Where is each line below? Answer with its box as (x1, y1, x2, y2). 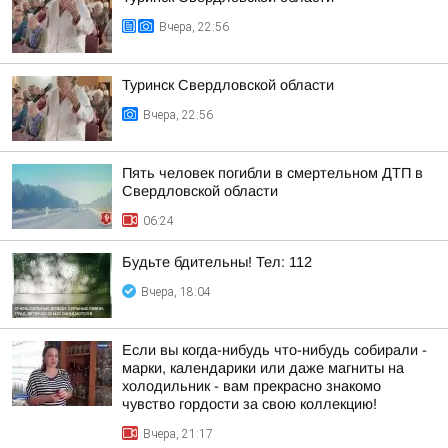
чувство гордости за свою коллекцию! (122, 396, 377, 412)
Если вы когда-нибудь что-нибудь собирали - (122, 342, 427, 358)
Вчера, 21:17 (143, 427, 213, 441)
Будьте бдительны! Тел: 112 (122, 254, 312, 270)
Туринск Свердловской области (122, 77, 334, 93)
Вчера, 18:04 (141, 285, 211, 299)
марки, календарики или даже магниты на (122, 360, 404, 376)
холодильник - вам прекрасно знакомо (122, 378, 381, 394)
